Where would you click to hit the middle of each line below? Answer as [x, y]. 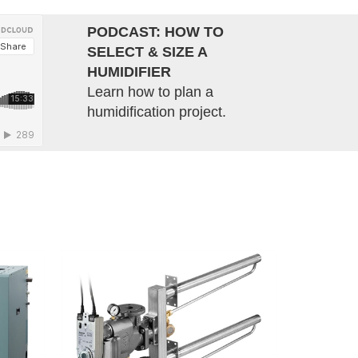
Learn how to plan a [150, 92]
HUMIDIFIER [129, 72]
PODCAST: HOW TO [155, 32]
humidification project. [156, 112]
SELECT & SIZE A [147, 52]
